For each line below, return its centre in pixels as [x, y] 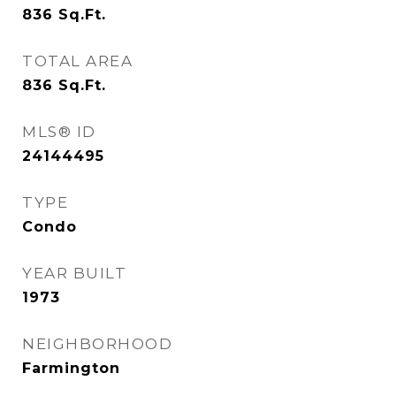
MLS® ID [59, 132]
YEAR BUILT [74, 273]
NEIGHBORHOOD [97, 344]
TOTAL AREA [77, 61]
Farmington [71, 368]
